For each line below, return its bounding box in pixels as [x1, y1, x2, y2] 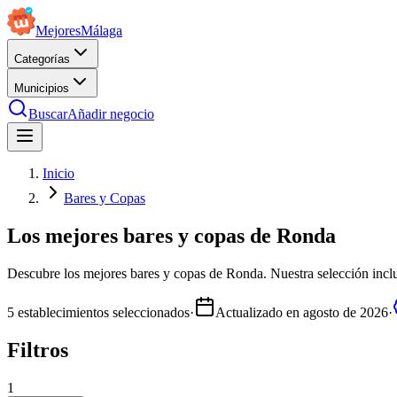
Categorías [14, 52, 70, 66]
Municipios [14, 82, 69, 95]
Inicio [43, 166, 74, 181]
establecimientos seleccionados [14, 304, 190, 320]
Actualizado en [215, 304, 303, 320]
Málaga [81, 23, 122, 38]
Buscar [28, 106, 67, 121]
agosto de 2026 [303, 304, 388, 320]
